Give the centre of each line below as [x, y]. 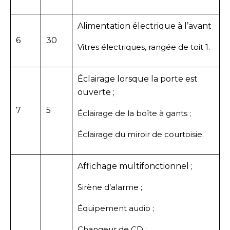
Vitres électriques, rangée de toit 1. [144, 47]
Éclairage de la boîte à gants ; [134, 113]
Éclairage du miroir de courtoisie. [141, 134]
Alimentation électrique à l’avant [145, 26]
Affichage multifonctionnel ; [135, 166]
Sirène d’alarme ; [110, 187]
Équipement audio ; [116, 208]
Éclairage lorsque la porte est [138, 79]
